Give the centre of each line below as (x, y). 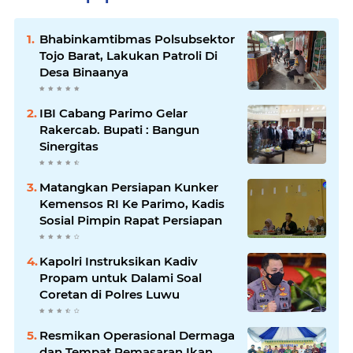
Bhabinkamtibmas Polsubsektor (137, 39)
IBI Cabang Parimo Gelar (113, 113)
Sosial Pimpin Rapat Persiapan (131, 220)
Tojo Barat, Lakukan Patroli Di (128, 55)
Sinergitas (69, 146)
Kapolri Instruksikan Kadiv (119, 261)
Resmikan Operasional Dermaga (137, 335)
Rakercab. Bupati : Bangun (119, 129)
